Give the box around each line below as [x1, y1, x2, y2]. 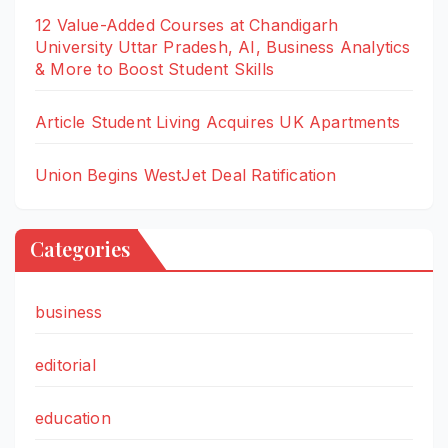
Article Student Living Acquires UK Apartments [35, 112, 400, 133]
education [35, 407, 111, 428]
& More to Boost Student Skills [35, 59, 274, 80]
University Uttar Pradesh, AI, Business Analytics [35, 37, 411, 58]
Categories [30, 234, 130, 262]
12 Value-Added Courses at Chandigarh [35, 15, 339, 36]
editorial [35, 354, 96, 375]
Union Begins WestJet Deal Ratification [35, 165, 337, 186]
